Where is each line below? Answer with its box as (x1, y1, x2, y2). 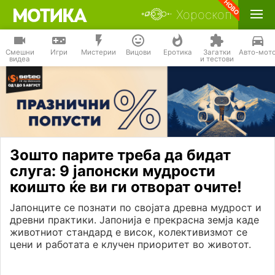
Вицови (125, 48, 151, 56)
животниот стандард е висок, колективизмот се (10, 226, 247, 239)
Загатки (203, 48, 231, 56)
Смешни (5, 48, 34, 56)
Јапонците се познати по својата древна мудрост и (10, 201, 261, 214)
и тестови (199, 55, 234, 63)
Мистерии (81, 48, 116, 56)
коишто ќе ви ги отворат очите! (10, 178, 242, 196)
